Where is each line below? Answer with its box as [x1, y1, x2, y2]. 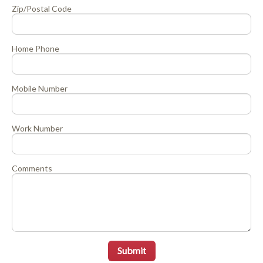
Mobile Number [12, 83, 68, 93]
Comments [12, 163, 52, 173]
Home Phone [12, 43, 59, 53]
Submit [117, 244, 146, 256]
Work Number [12, 123, 63, 133]
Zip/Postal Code [12, 3, 72, 14]
